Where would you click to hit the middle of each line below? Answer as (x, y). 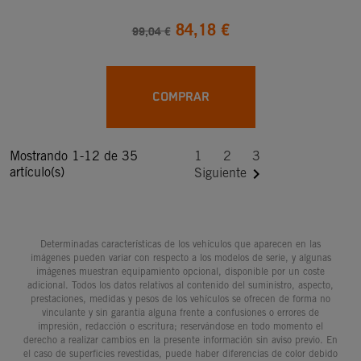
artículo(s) (37, 172)
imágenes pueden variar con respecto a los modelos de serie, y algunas (180, 257)
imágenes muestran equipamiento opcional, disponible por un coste (180, 271)
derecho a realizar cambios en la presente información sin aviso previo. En (180, 339)
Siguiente (221, 173)
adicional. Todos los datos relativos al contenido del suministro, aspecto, (180, 284)
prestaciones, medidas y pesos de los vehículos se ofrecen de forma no (180, 298)
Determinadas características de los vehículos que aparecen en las (180, 243)
